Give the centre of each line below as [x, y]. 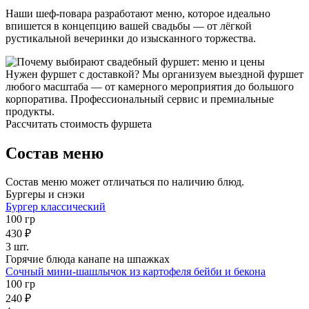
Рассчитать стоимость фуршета [79, 123]
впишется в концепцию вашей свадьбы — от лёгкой [129, 26]
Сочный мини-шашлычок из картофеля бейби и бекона [136, 272]
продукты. [30, 111]
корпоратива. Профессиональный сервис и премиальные [140, 99]
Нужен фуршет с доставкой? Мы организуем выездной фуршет [154, 74]
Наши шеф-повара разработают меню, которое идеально [138, 13]
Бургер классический [56, 207]
